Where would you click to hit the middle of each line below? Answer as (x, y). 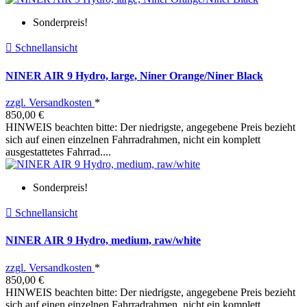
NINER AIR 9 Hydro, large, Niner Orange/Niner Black (134, 75)
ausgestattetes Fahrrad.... (58, 152)
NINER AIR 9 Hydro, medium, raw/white (103, 241)
